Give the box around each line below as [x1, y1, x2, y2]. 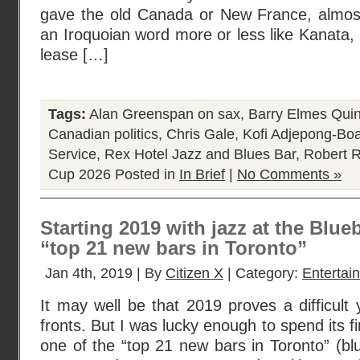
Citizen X [166, 265, 223, 281]
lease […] [40, 46, 108, 63]
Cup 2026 [48, 166, 111, 182]
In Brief [179, 166, 225, 182]
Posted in [111, 166, 179, 182]
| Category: [223, 265, 302, 281]
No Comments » [237, 166, 342, 182]
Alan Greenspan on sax [89, 106, 240, 122]
